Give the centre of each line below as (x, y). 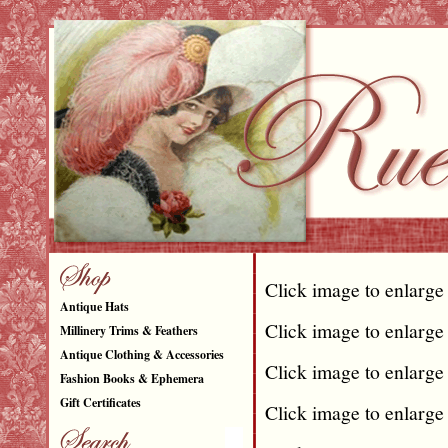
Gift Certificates (100, 402)
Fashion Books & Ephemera (131, 378)
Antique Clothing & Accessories (141, 354)
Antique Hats (94, 306)
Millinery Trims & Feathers (128, 330)
